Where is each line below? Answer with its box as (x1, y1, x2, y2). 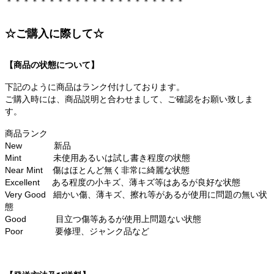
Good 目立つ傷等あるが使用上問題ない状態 (5, 214, 201, 224)
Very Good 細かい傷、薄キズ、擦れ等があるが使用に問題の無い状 (5, 190, 267, 200)
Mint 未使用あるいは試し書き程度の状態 (5, 153, 190, 163)
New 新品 (5, 141, 71, 151)
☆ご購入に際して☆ (5, 26, 104, 40)
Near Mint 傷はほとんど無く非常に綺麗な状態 (5, 165, 190, 176)
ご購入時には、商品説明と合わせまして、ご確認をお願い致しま (5, 94, 253, 105)
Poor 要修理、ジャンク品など (5, 226, 149, 237)
